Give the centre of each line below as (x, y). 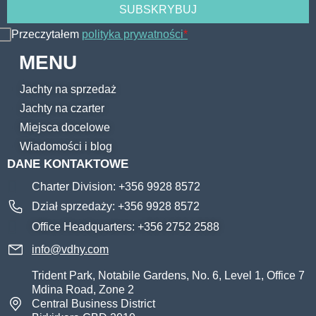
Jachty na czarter (62, 108)
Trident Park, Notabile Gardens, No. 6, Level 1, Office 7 (168, 275)
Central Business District (93, 304)
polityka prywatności (133, 34)
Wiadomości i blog (66, 146)
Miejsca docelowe (65, 127)
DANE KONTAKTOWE (68, 164)
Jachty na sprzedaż (68, 89)
